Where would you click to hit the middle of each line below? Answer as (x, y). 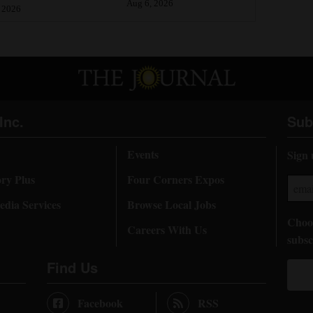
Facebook (100, 303)
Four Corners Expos (175, 179)
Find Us (72, 267)
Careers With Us (167, 229)
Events (143, 154)
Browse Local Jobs (171, 204)
